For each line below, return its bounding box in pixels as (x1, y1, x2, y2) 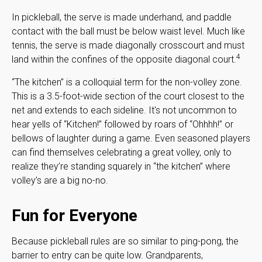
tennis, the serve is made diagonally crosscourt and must (12, 39, 244, 51)
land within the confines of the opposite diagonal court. (12, 53, 236, 65)
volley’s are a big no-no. (12, 174, 108, 186)
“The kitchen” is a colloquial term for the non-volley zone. (12, 76, 242, 88)
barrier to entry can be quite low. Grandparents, (12, 249, 203, 261)
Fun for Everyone (12, 205, 137, 225)
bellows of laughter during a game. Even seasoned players (12, 132, 250, 144)
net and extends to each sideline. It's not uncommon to (12, 104, 237, 116)
